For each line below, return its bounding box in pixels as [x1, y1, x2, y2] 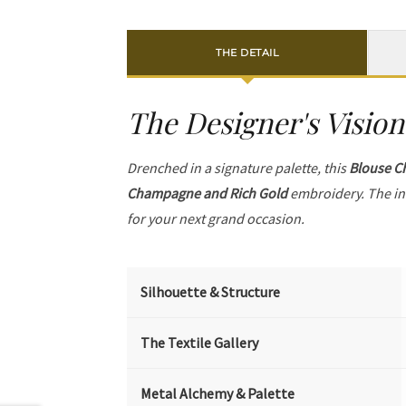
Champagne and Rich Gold [127, 184, 288, 203]
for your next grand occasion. [127, 209, 305, 228]
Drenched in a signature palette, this [127, 159, 350, 178]
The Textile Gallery [140, 333, 259, 353]
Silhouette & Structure [140, 283, 281, 302]
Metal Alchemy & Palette [140, 384, 295, 403]
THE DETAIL [216, 46, 279, 60]
